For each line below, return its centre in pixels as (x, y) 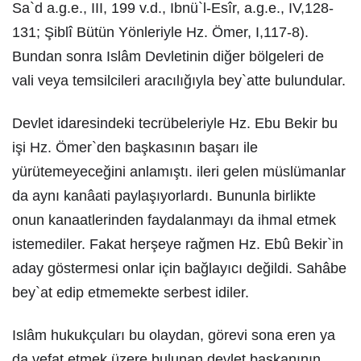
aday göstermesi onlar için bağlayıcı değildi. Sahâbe (179, 268)
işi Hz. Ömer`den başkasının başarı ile (135, 147)
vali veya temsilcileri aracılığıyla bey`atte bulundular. (179, 81)
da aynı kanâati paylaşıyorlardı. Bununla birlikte (164, 196)
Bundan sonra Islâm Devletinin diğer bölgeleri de (168, 56)
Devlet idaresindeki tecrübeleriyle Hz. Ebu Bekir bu (175, 123)
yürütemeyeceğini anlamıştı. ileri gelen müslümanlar (179, 172)
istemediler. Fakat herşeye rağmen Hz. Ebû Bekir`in (178, 244)
